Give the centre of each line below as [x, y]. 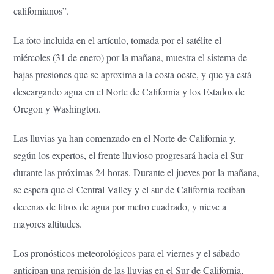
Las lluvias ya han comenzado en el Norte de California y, [125, 138]
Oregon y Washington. [57, 108]
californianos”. [42, 10]
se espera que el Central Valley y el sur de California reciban [130, 189]
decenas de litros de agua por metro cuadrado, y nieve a [120, 206]
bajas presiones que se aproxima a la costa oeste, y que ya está [133, 74]
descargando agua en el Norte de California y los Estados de [129, 91]
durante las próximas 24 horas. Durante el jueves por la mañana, [137, 172]
